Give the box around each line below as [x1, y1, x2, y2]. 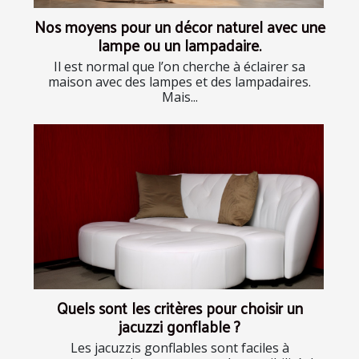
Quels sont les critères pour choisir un [56, 294, 303, 322]
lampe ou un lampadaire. [98, 30, 261, 58]
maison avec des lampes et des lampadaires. [48, 72, 311, 91]
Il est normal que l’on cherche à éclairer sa [54, 57, 305, 75]
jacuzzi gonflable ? [119, 313, 240, 341]
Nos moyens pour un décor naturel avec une [34, 12, 325, 40]
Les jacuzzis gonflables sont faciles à [70, 339, 289, 357]
